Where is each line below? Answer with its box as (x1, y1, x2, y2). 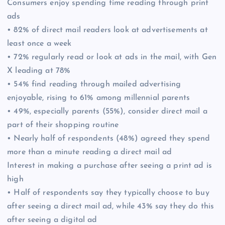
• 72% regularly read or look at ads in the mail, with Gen (7, 53, 217, 61)
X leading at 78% (7, 66, 71, 75)
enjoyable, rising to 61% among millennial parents (7, 93, 190, 102)
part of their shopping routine (7, 121, 119, 129)
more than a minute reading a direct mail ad (7, 148, 172, 156)
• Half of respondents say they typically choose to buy (7, 188, 209, 197)
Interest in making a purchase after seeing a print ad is (7, 161, 212, 170)
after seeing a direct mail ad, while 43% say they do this (7, 202, 214, 210)
